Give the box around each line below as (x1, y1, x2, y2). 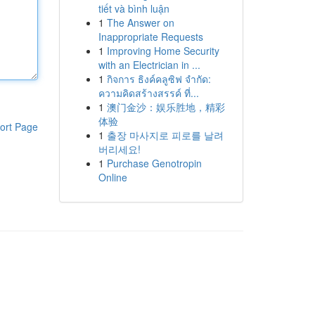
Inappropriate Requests (98, 30, 203, 44)
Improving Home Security (106, 44, 219, 58)
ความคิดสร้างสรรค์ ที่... (98, 86, 199, 100)
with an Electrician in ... (98, 58, 200, 72)
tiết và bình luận (98, 1, 169, 15)
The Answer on (106, 15, 174, 30)
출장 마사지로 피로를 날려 (106, 128, 224, 142)
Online (98, 170, 127, 184)
